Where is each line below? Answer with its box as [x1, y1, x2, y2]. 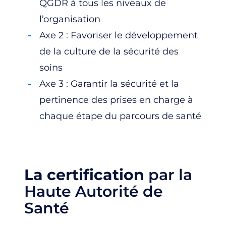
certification [47, 165, 148, 184]
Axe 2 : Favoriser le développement [39, 29, 198, 41]
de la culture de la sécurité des [39, 45, 179, 57]
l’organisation [39, 13, 100, 25]
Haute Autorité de [24, 182, 163, 201]
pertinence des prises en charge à [39, 94, 193, 105]
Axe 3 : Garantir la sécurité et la [39, 78, 179, 89]
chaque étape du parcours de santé [39, 110, 201, 122]
